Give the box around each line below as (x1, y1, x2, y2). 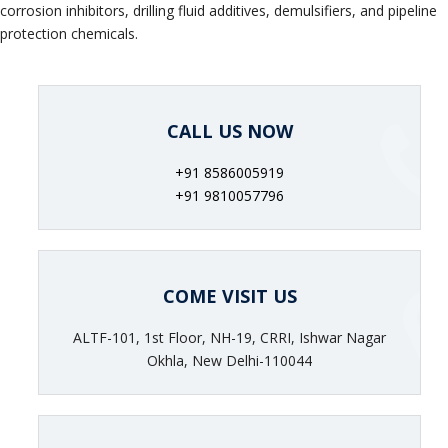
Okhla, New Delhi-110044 (147, 351, 312, 371)
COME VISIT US (162, 284, 297, 309)
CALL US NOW (166, 119, 293, 144)
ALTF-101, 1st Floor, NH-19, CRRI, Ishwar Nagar (73, 328, 386, 348)
